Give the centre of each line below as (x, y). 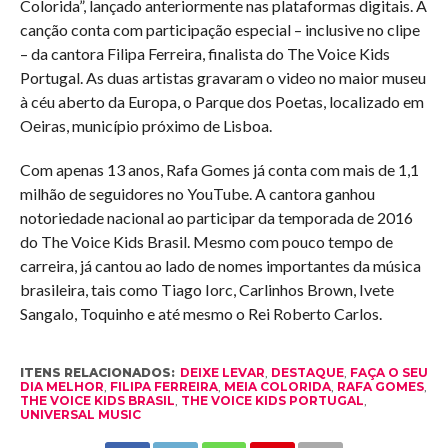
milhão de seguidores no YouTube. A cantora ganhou (197, 194)
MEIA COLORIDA (277, 387)
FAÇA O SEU (388, 373)
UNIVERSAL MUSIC (80, 415)
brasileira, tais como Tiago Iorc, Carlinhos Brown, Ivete (206, 290)
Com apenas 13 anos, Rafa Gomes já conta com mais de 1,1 (219, 170)
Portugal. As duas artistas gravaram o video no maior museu (222, 78)
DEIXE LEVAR (222, 373)
